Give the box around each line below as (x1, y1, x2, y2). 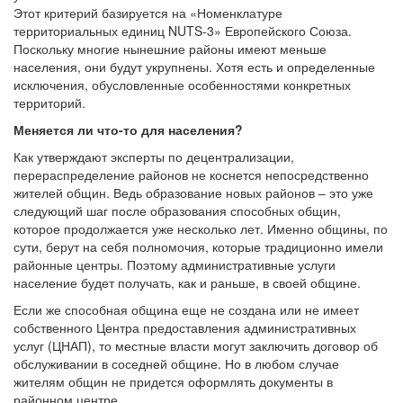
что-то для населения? (97, 121, 243, 139)
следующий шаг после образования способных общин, (13, 201, 341, 219)
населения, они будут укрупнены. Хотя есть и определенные (13, 58, 375, 76)
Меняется (13, 121, 77, 139)
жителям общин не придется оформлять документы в (13, 372, 333, 390)
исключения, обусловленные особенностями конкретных (13, 76, 351, 94)
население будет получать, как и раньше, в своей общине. (13, 273, 361, 291)
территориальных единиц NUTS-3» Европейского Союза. (13, 22, 352, 40)
